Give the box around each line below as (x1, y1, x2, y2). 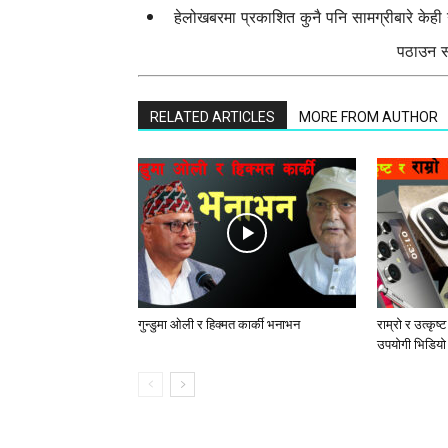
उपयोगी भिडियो (377, 337, 446, 352)
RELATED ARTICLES (150, 109, 275, 125)
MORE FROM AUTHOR (299, 109, 438, 125)
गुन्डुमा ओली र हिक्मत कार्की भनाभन (138, 317, 300, 332)
